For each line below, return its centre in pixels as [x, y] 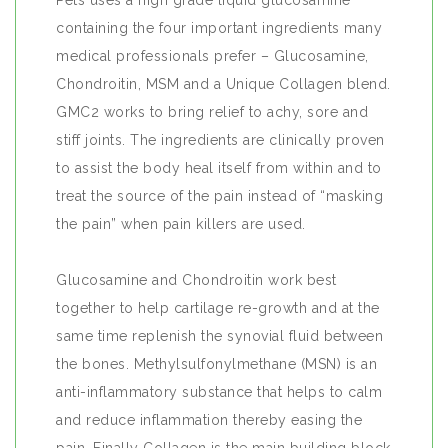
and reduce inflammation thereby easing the [209, 420]
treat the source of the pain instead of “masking [219, 196]
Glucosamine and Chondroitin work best [196, 280]
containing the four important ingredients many [219, 28]
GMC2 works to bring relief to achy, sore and [212, 112]
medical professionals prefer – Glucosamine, [212, 56]
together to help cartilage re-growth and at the [218, 308]
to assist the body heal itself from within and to [219, 168]
